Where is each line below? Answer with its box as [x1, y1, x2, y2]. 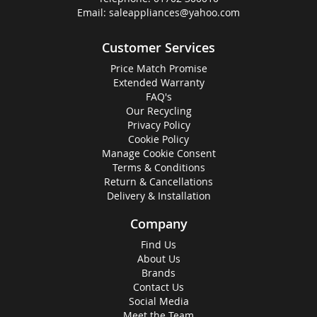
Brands [142, 266, 175, 280]
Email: [77, 6, 109, 20]
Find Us [141, 238, 176, 252]
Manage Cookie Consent [101, 146, 216, 161]
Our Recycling [125, 104, 192, 118]
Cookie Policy [128, 132, 189, 146]
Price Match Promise [110, 62, 207, 76]
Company [129, 215, 188, 233]
